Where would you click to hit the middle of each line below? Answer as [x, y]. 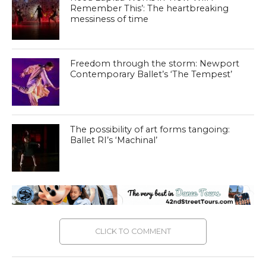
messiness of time [110, 19]
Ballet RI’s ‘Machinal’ [114, 140]
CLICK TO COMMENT [133, 232]
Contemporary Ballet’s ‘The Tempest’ [151, 74]
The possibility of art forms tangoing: [150, 129]
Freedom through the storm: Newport [155, 63]
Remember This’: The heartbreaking [150, 8]
